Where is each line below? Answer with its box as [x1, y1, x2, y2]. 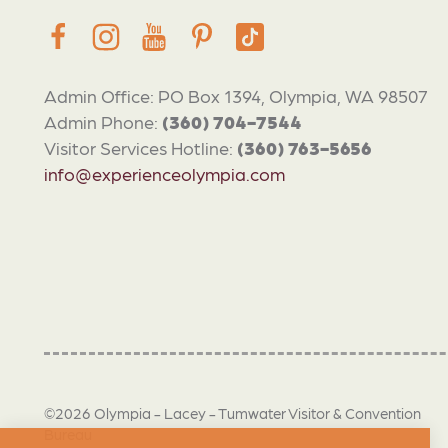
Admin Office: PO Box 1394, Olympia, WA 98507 [44, 84, 428, 106]
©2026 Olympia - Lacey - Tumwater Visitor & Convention [44, 404, 421, 423]
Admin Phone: [44, 110, 162, 132]
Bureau [44, 425, 92, 444]
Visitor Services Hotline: [44, 136, 237, 158]
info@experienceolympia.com [44, 162, 285, 184]
